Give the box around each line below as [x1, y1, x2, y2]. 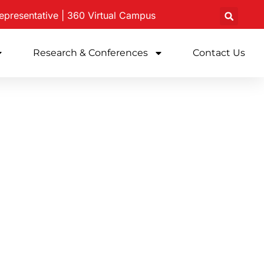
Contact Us [193, 47, 245, 59]
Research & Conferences [33, 47, 148, 59]
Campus [119, 9, 156, 21]
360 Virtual [67, 9, 119, 21]
